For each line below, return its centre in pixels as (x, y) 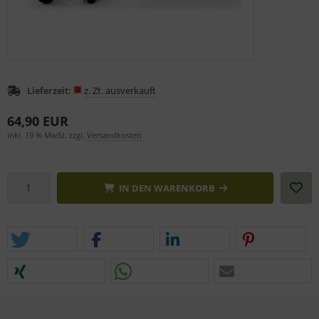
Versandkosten (114, 135)
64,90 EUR (38, 121)
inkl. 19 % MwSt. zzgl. (47, 135)
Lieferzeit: (49, 90)
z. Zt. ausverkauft (120, 90)
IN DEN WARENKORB (167, 188)
